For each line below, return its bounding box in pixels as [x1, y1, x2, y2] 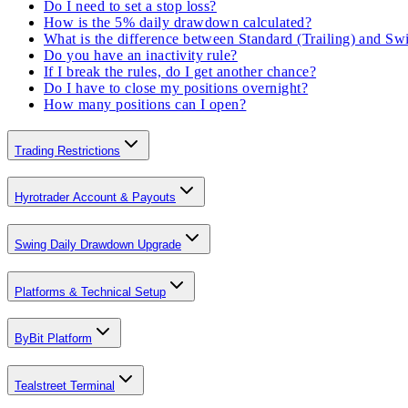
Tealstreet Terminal [15, 379, 115, 393]
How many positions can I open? [44, 96, 247, 112]
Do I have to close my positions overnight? [44, 79, 309, 96]
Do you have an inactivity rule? [44, 46, 238, 63]
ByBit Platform [15, 331, 92, 346]
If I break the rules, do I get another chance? [44, 63, 317, 79]
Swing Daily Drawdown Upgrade [15, 238, 181, 252]
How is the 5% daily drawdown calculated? [44, 14, 312, 30]
